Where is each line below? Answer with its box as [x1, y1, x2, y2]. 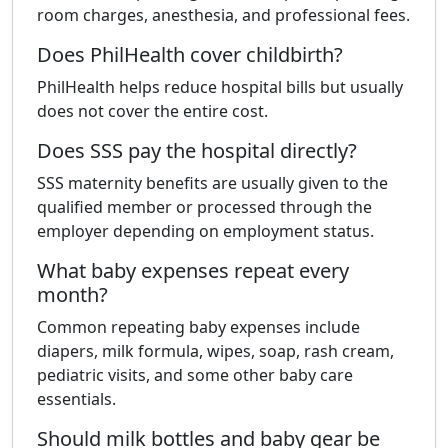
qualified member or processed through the [37, 196, 372, 218]
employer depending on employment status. [37, 220, 374, 242]
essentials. [37, 388, 116, 410]
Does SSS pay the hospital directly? [37, 137, 357, 164]
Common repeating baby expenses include [37, 316, 360, 338]
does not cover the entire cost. [37, 100, 268, 122]
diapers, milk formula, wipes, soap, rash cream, [37, 340, 394, 362]
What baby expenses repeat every [37, 257, 349, 284]
